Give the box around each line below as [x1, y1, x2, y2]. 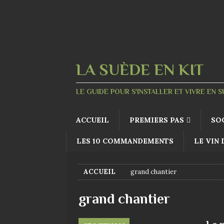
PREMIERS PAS [129, 115, 184, 124]
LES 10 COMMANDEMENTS [76, 136, 173, 145]
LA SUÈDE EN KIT [76, 60, 204, 78]
